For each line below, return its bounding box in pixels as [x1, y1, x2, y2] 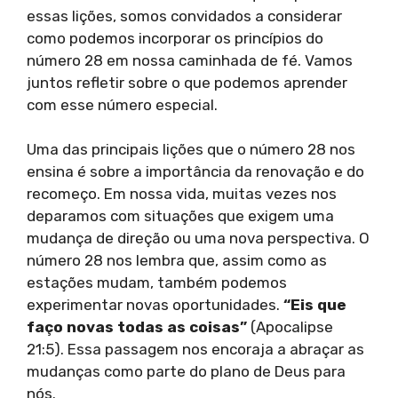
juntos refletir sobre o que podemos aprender [27, 73, 347, 92]
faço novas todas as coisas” [27, 318, 247, 337]
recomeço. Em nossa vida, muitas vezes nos [27, 185, 337, 203]
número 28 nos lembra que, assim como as [27, 251, 327, 270]
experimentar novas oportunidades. [27, 296, 283, 314]
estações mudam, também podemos [27, 274, 287, 292]
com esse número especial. [27, 95, 218, 114]
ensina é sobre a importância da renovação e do [27, 163, 364, 181]
